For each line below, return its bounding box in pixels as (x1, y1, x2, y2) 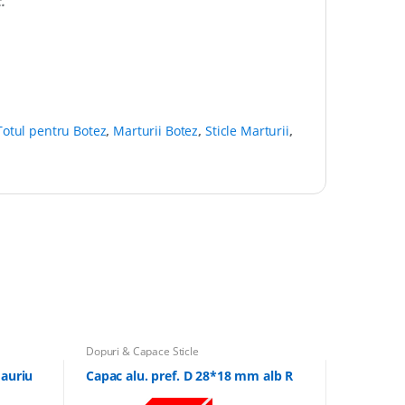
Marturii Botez (113, 121, 199, 139)
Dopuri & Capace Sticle (85, 343, 199, 359)
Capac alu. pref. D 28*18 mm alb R (85, 367, 294, 385)
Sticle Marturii (204, 121, 289, 139)
